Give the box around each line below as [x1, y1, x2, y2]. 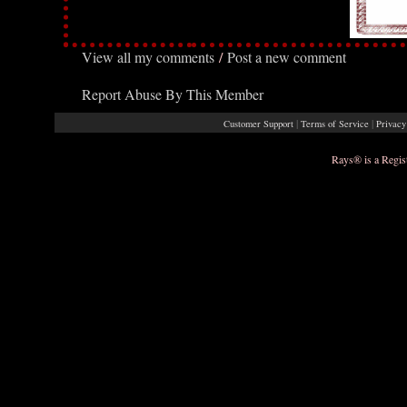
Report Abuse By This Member [82, 84, 263, 104]
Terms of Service [300, 117, 369, 130]
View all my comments [82, 47, 214, 66]
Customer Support [223, 117, 293, 130]
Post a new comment [227, 47, 346, 66]
